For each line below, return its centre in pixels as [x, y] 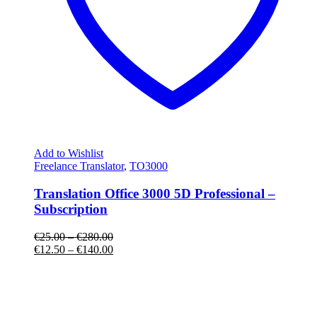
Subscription [71, 209]
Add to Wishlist [69, 154]
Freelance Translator [79, 166]
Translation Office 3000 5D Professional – [155, 194]
